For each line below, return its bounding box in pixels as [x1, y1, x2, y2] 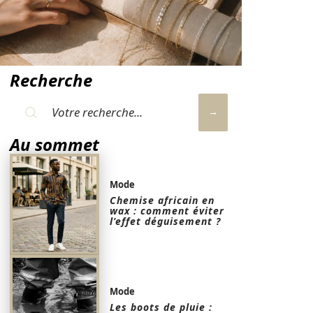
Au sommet [10, 133, 99, 156]
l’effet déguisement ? [110, 214, 221, 228]
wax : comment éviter [110, 204, 225, 218]
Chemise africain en [110, 194, 215, 208]
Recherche [10, 68, 92, 92]
